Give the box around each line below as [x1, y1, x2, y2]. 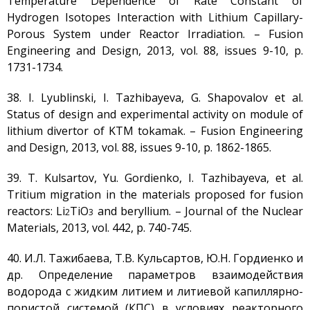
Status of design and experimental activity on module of [7, 107, 303, 122]
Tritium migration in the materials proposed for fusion [7, 187, 303, 202]
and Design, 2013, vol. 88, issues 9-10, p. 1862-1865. [7, 140, 271, 155]
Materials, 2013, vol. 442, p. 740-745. [7, 220, 192, 235]
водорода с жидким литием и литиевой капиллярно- [7, 284, 303, 299]
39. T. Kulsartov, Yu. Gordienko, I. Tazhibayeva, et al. [7, 170, 303, 185]
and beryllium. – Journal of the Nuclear [93, 203, 303, 219]
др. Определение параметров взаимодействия [7, 267, 303, 282]
